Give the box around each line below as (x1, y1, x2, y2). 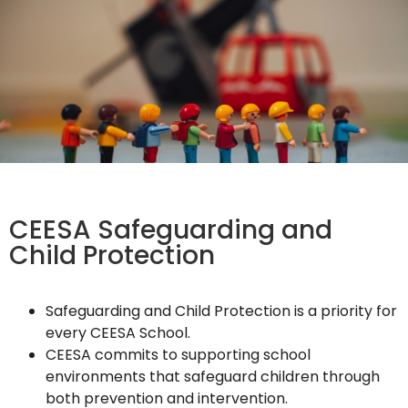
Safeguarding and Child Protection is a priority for (46, 301, 397, 321)
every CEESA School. (46, 322, 190, 343)
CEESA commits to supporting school (46, 344, 311, 365)
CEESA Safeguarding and (9, 212, 332, 248)
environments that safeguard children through (46, 366, 380, 387)
